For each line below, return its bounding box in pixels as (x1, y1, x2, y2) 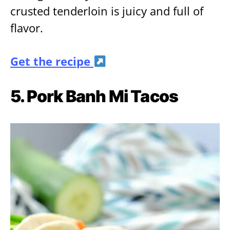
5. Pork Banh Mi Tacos (10, 86, 179, 107)
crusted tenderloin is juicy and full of (10, 3, 203, 20)
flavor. (10, 20, 43, 36)
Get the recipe (10, 53, 93, 70)
